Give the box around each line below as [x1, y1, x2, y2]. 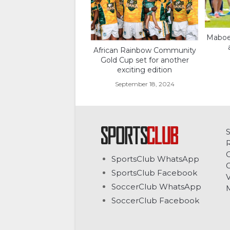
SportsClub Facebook [111, 168, 197, 178]
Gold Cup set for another [100, 55, 189, 65]
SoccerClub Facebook [111, 196, 199, 205]
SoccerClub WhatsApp [111, 182, 201, 191]
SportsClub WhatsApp [111, 154, 199, 164]
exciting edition [117, 65, 172, 75]
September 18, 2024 [114, 80, 175, 88]
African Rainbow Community [93, 46, 196, 55]
